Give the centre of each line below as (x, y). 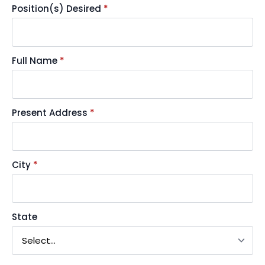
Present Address (50, 113)
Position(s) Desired (56, 9)
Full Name (35, 61)
